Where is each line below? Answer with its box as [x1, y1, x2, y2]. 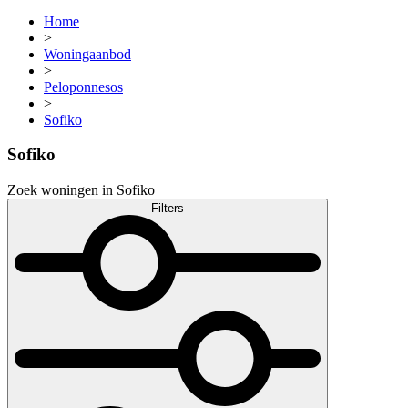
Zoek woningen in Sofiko [7, 182, 155, 199]
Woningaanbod [44, 46, 131, 62]
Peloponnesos [44, 78, 123, 95]
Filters [151, 201, 184, 216]
